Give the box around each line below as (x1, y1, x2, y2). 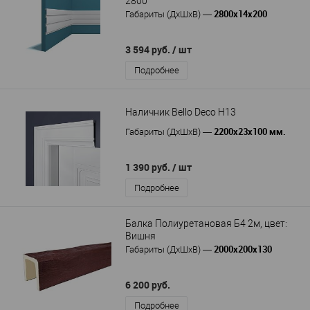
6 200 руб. (125, 278, 170, 292)
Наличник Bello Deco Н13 (125, 106, 236, 118)
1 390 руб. (125, 161, 172, 174)
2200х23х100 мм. (214, 125, 286, 138)
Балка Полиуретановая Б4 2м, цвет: (125, 217, 287, 229)
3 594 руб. (125, 43, 172, 57)
